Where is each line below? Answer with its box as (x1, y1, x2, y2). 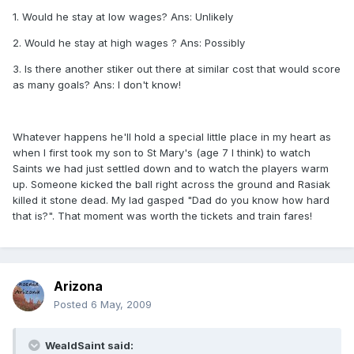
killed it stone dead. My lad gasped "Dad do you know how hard (13, 194, 330, 207)
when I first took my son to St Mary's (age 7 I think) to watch (13, 146, 311, 160)
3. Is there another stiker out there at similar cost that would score (13, 62, 341, 76)
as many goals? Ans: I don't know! (13, 78, 181, 92)
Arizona (54, 278, 103, 295)
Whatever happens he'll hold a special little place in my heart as (13, 130, 331, 144)
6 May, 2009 (91, 298, 152, 311)
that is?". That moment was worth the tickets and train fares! (13, 209, 312, 223)
